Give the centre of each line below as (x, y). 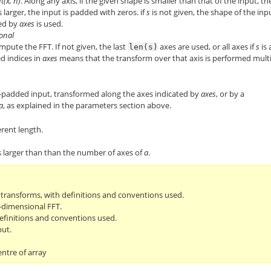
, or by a (230, 93)
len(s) (144, 47)
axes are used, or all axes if (207, 46)
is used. (49, 23)
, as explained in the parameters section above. (87, 105)
